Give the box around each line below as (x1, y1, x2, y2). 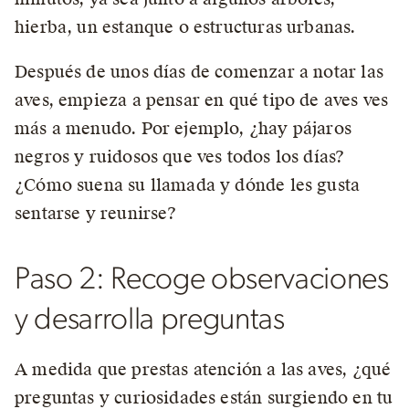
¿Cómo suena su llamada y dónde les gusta (15, 174, 361, 195)
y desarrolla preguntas (15, 304, 285, 335)
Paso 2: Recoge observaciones (15, 264, 389, 295)
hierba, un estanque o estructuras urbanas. (15, 16, 356, 37)
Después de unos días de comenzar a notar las (15, 61, 383, 82)
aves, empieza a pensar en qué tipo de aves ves (15, 89, 389, 110)
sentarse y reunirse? (15, 203, 177, 224)
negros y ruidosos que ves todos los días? (15, 146, 345, 167)
